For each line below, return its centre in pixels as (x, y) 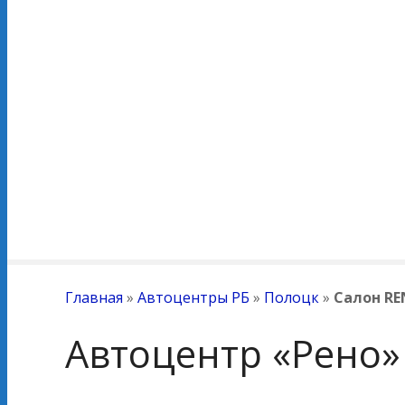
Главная (94, 298)
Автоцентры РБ (193, 298)
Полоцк (292, 298)
